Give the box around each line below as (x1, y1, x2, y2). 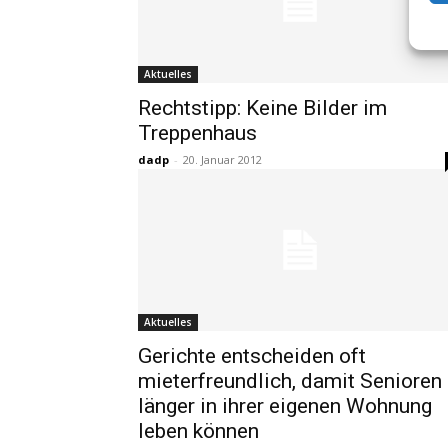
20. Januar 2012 (183, 152, 262, 167)
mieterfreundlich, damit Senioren (138, 369, 442, 393)
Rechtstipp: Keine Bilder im (138, 96, 387, 120)
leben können (138, 419, 259, 443)
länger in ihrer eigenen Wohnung (138, 394, 432, 418)
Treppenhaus (138, 121, 257, 145)
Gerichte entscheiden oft (138, 344, 366, 368)
